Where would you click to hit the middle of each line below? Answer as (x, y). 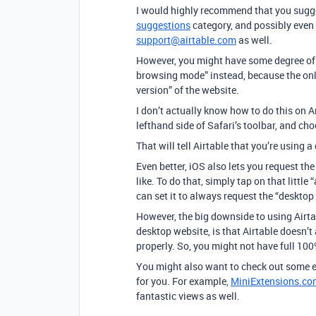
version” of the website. (188, 90)
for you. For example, (183, 281)
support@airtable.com (186, 40)
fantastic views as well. (188, 296)
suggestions (163, 25)
